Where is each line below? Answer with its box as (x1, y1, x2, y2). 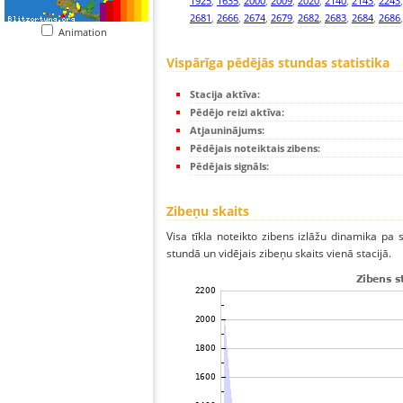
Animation (58, 25, 115, 39)
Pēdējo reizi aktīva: (190, 105, 284, 120)
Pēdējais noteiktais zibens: (190, 141, 320, 156)
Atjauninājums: (190, 123, 264, 138)
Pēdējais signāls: (190, 159, 269, 174)
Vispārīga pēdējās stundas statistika (166, 54, 390, 72)
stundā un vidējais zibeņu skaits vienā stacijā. (166, 246, 391, 262)
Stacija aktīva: (190, 87, 260, 102)
